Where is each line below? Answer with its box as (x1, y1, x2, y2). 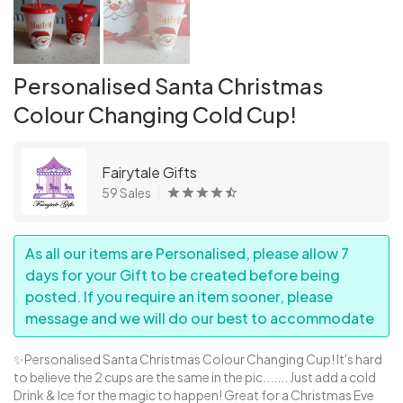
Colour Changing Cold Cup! (13, 100, 297, 128)
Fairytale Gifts (102, 162, 197, 182)
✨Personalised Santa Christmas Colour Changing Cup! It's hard (13, 350, 382, 367)
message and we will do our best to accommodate (25, 308, 374, 327)
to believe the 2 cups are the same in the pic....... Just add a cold (13, 368, 376, 385)
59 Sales (102, 184, 151, 201)
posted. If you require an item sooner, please (25, 286, 333, 306)
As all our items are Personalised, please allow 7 (25, 243, 349, 263)
